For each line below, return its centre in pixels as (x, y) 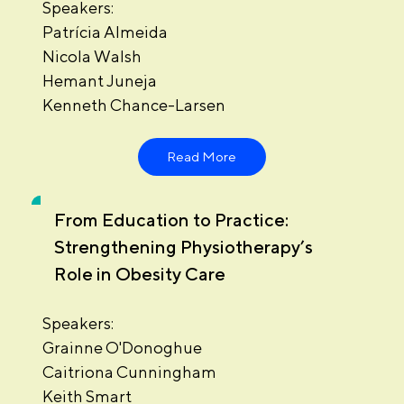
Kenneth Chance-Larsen (133, 106)
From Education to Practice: (171, 219)
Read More (202, 156)
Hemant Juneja (99, 81)
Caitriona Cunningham (129, 372)
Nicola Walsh (92, 57)
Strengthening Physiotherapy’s (183, 246)
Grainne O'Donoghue (122, 347)
